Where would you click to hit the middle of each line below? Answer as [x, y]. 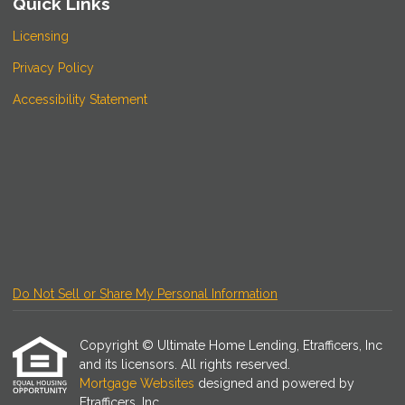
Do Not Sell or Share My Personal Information [145, 294]
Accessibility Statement [80, 100]
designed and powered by [276, 384]
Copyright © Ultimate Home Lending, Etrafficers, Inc [231, 346]
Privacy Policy [53, 68]
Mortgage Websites [139, 384]
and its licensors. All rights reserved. [185, 365]
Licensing [41, 37]
